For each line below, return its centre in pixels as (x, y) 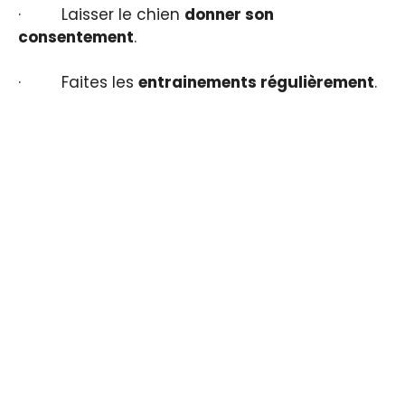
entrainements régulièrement (256, 83)
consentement (76, 37)
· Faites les (78, 83)
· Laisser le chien (101, 14)
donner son (229, 14)
